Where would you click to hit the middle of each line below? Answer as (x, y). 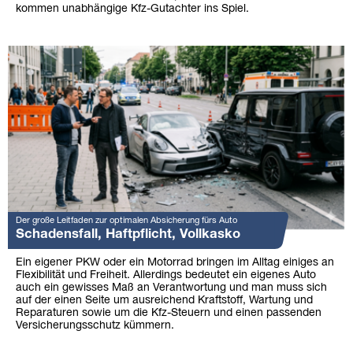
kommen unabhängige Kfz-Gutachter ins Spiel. (132, 9)
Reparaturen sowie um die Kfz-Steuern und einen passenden (169, 313)
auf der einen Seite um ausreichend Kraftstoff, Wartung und (164, 300)
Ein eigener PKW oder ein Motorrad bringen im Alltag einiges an (175, 262)
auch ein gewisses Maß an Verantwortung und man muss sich (171, 288)
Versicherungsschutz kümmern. (95, 325)
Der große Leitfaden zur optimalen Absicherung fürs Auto (126, 220)
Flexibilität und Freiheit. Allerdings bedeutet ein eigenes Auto (166, 275)
